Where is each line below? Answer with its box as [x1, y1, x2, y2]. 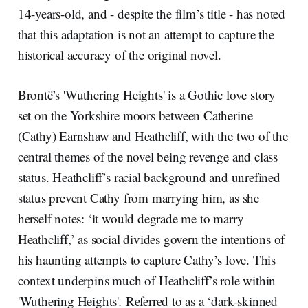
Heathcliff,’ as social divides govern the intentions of [17, 230, 285, 248]
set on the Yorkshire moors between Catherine [17, 107, 253, 124]
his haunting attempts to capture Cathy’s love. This [17, 251, 276, 269]
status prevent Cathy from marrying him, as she [17, 189, 259, 207]
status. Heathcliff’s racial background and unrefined [17, 168, 280, 186]
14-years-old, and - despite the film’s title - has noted [17, 5, 286, 23]
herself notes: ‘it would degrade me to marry [17, 210, 244, 228]
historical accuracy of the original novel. [17, 46, 221, 64]
